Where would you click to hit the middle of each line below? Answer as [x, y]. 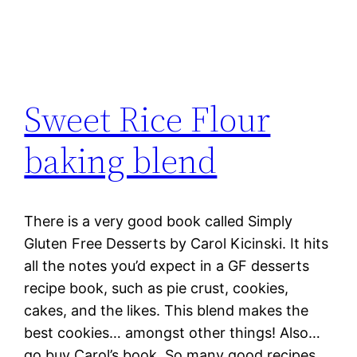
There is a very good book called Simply [159, 222]
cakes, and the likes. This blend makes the [167, 311]
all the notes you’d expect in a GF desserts [167, 266]
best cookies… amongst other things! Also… [173, 333]
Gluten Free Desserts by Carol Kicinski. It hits [177, 244]
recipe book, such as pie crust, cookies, [157, 288]
